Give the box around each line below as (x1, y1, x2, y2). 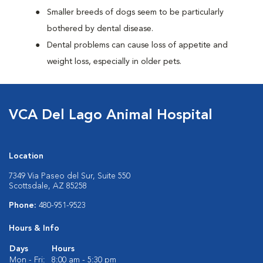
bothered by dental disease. (47, 25, 153, 33)
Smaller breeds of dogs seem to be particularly (47, 8, 224, 16)
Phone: (9, 201, 39, 210)
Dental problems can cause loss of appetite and (47, 41, 228, 49)
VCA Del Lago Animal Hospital (9, 109, 213, 123)
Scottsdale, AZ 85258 (9, 182, 87, 190)
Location (9, 152, 43, 160)
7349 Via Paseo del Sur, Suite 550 (9, 172, 130, 180)
